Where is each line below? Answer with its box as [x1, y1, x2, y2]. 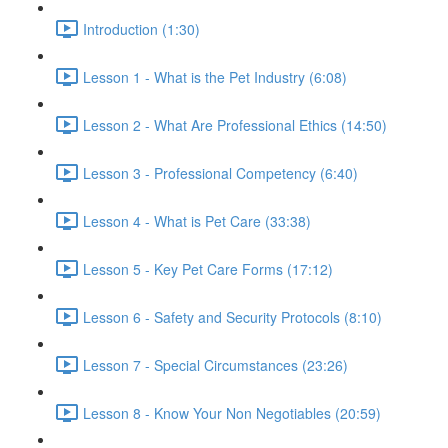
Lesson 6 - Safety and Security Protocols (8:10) [83, 306, 382, 327]
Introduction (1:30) [83, 18, 200, 39]
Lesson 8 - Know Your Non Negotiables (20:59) [83, 402, 381, 423]
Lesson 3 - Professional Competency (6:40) [83, 162, 358, 183]
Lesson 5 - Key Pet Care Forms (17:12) [83, 258, 333, 279]
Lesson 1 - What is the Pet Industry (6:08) [83, 66, 347, 87]
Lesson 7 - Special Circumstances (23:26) [83, 354, 348, 375]
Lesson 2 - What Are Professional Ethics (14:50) [83, 114, 387, 135]
